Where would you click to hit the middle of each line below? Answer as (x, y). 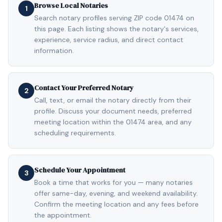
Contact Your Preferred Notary (84, 88)
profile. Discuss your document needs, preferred (113, 111)
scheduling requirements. (75, 133)
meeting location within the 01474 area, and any (113, 122)
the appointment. (63, 215)
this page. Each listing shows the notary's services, (116, 29)
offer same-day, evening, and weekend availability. (116, 193)
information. (54, 51)
